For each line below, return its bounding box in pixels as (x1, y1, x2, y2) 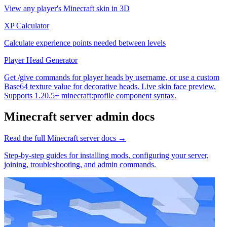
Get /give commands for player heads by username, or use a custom (4, 72, 219, 82)
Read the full (4, 134, 47, 143)
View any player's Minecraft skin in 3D (4, 4, 130, 13)
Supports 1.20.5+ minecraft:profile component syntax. (4, 91, 176, 100)
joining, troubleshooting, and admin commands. (4, 160, 156, 169)
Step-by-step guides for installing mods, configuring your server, (4, 151, 209, 160)
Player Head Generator (4, 55, 78, 64)
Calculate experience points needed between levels (4, 38, 166, 47)
